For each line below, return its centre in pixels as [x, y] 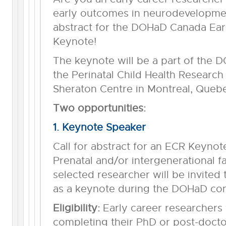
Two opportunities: [99, 108]
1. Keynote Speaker [99, 127]
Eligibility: [76, 208]
